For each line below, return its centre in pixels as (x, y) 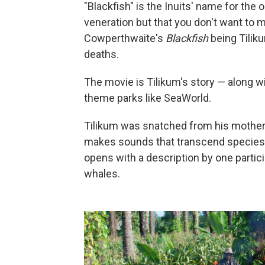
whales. (102, 173)
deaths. (101, 54)
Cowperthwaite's (125, 38)
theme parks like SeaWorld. (148, 98)
